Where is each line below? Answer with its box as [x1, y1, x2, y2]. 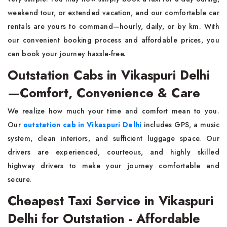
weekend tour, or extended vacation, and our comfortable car [8, 8, 219, 18]
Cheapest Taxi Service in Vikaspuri [8, 192, 213, 210]
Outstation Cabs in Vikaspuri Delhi [8, 66, 210, 84]
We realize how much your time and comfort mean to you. [8, 106, 219, 116]
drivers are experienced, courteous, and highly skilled [8, 147, 219, 157]
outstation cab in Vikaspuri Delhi [23, 120, 142, 130]
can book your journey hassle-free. [8, 49, 126, 59]
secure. [8, 174, 32, 184]
